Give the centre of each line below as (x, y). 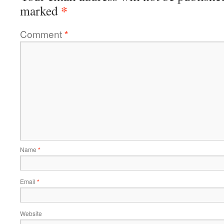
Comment (42, 34)
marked (40, 11)
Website (31, 213)
